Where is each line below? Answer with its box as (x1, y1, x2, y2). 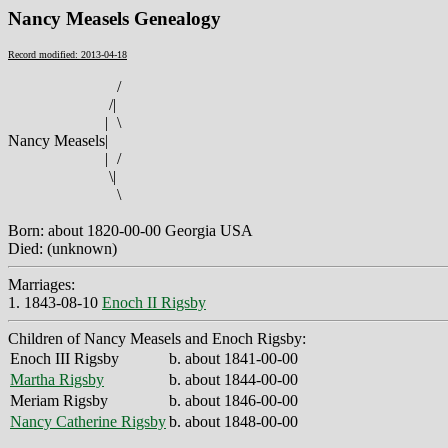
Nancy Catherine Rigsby (10, 412, 166, 430)
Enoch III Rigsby (10, 349, 119, 367)
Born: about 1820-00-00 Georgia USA (8, 221, 253, 239)
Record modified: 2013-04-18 (8, 48, 127, 60)
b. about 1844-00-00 (169, 370, 298, 388)
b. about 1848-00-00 (169, 412, 298, 430)
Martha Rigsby (10, 370, 104, 388)
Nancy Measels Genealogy (8, 8, 221, 29)
